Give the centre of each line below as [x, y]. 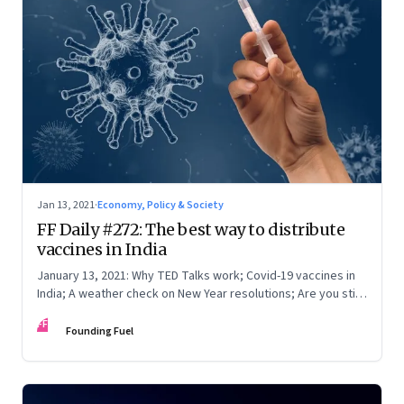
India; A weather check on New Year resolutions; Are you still [199, 294]
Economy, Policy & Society [161, 205]
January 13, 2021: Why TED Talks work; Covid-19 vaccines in [196, 275]
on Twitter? [68, 312]
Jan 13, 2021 [66, 205]
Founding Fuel [100, 331]
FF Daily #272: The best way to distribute [191, 229]
